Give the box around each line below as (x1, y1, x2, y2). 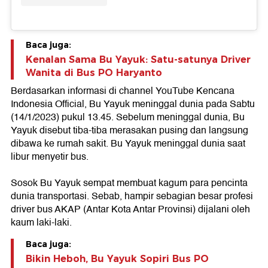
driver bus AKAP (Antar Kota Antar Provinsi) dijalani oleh (11, 201, 250, 217)
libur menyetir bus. (11, 148, 89, 165)
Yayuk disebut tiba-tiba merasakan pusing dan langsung (11, 122, 248, 138)
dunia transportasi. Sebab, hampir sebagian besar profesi (11, 188, 253, 204)
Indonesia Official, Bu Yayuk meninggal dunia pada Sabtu (11, 96, 255, 112)
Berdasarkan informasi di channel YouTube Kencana (11, 83, 234, 99)
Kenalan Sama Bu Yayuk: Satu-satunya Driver (26, 53, 251, 65)
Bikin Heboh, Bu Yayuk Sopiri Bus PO (26, 252, 209, 264)
